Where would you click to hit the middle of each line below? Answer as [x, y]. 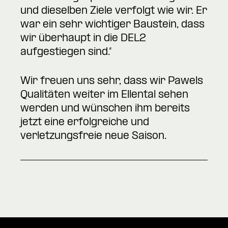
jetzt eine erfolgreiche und [85, 123]
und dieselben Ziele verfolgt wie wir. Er [114, 11]
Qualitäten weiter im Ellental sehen [104, 95]
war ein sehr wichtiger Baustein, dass [112, 25]
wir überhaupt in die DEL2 [83, 39]
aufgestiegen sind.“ [66, 53]
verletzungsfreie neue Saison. [93, 137]
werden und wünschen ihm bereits [105, 109]
